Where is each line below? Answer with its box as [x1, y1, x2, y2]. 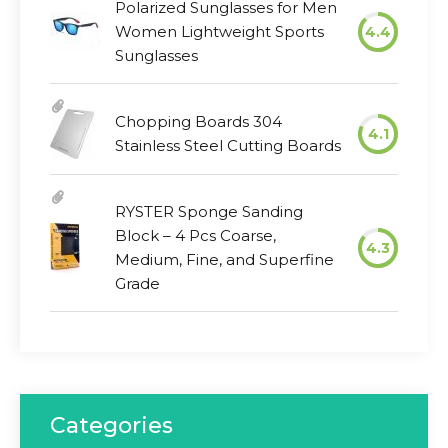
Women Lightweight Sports [115, 21, 324, 41]
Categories [50, 411, 173, 439]
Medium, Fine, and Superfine [115, 249, 334, 269]
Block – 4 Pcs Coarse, [115, 225, 276, 245]
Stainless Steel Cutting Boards [115, 135, 341, 155]
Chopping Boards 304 [115, 111, 282, 131]
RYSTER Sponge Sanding [115, 201, 303, 221]
